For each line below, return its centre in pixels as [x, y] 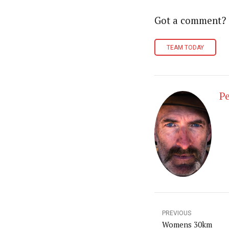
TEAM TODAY [185, 48]
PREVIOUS [177, 213]
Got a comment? [190, 21]
